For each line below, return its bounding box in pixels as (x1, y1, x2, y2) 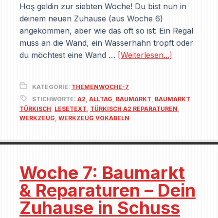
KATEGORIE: (32, 83, 72, 91)
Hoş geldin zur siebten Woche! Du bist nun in (19, 1, 186, 11)
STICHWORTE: (32, 95, 77, 103)
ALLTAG (89, 95, 112, 103)
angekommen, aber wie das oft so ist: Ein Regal (19, 26, 193, 36)
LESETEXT (54, 105, 87, 112)
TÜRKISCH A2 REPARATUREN (90, 105, 178, 112)
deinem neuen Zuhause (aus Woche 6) (19, 14, 163, 23)
